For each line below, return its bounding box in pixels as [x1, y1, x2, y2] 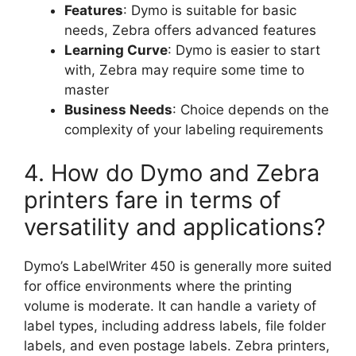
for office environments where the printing [24, 278, 292, 295]
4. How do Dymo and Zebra [24, 159, 319, 188]
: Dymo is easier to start [168, 41, 320, 58]
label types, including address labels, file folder [24, 318, 326, 335]
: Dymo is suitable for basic [123, 2, 296, 18]
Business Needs [64, 101, 172, 118]
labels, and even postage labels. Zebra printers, [24, 338, 330, 354]
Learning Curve [64, 41, 168, 58]
